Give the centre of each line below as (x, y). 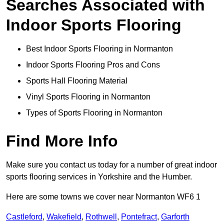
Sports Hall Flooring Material (77, 81)
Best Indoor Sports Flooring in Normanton (99, 49)
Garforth (175, 217)
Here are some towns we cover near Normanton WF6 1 (103, 197)
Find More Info (62, 141)
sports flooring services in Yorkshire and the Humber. (99, 177)
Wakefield (64, 217)
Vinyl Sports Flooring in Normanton (88, 97)
